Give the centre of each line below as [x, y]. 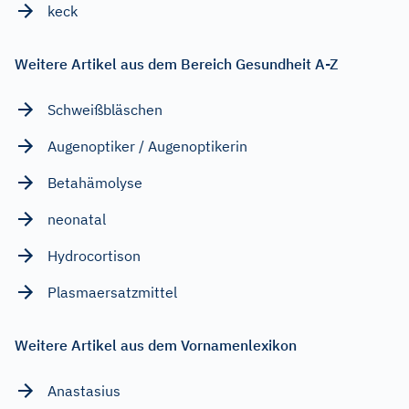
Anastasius [84, 390]
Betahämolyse [95, 182]
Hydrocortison [94, 255]
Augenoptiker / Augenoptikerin [147, 146]
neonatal [77, 219]
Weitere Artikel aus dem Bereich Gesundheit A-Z [176, 63]
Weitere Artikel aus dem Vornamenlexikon [156, 345]
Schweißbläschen [105, 109]
